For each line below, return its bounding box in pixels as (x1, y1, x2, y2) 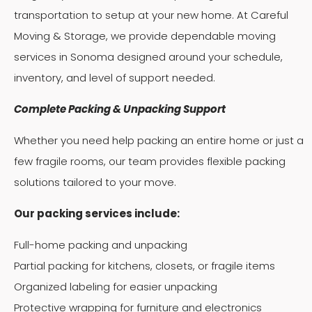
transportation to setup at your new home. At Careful (14, 7, 288, 22)
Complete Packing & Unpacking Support (14, 101, 226, 116)
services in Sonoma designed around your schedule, (14, 49, 283, 64)
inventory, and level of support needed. (14, 70, 215, 85)
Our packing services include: (14, 205, 180, 221)
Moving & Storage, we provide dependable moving (14, 28, 276, 43)
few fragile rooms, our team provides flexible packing (14, 153, 286, 169)
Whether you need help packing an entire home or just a (14, 132, 304, 148)
